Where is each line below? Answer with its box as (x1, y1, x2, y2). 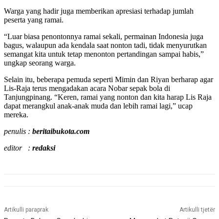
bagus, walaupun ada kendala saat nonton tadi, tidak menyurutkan (4, 41, 207, 50)
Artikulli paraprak (4, 206, 48, 214)
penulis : (4, 127, 32, 136)
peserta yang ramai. (4, 16, 64, 24)
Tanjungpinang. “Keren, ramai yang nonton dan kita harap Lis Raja (4, 93, 212, 102)
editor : (4, 144, 32, 153)
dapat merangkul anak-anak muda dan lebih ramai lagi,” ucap (4, 102, 193, 110)
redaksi (32, 144, 55, 153)
